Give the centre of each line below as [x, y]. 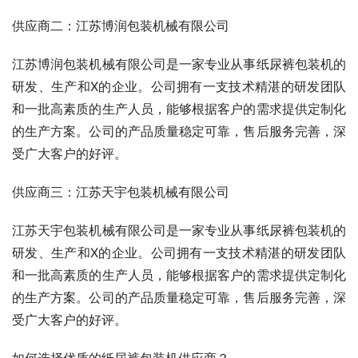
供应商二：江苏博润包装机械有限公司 [121, 25]
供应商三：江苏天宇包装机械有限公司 [121, 191]
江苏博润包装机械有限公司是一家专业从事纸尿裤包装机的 [179, 64]
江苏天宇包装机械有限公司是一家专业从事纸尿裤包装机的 [179, 230]
